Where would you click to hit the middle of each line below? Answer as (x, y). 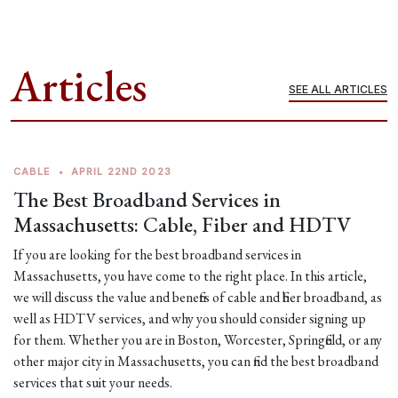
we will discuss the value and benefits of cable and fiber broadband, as (198, 297)
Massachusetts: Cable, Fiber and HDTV (182, 224)
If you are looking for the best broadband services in (157, 255)
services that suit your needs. (93, 382)
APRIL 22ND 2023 (121, 171)
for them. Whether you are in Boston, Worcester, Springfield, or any (198, 340)
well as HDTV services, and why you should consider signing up (190, 318)
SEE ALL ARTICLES (338, 89)
